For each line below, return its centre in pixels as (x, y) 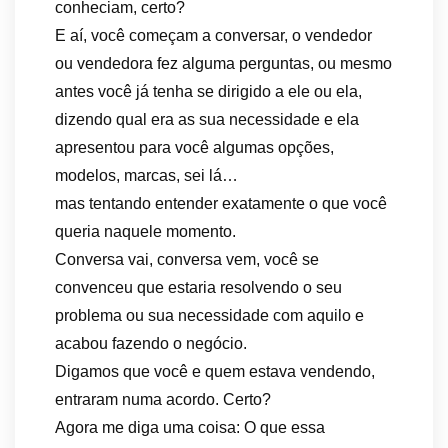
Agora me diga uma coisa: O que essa (190, 427)
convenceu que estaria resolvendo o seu (198, 287)
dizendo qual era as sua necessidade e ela (207, 119)
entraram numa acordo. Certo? (163, 399)
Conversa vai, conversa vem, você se (187, 259)
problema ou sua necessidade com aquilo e (209, 315)
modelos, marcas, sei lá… (146, 175)
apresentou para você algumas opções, (194, 147)
